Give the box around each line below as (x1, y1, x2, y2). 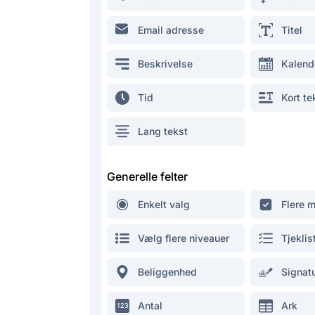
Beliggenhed (138, 266, 197, 278)
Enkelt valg (138, 198, 190, 210)
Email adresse (138, 24, 204, 36)
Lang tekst (138, 125, 188, 137)
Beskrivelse (138, 58, 193, 70)
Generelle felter (107, 169, 188, 184)
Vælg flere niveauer (138, 232, 229, 244)
